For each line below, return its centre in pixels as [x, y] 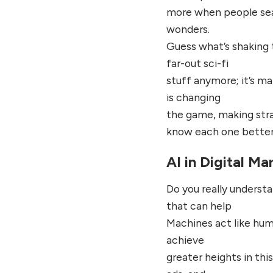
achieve [186, 240]
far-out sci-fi [198, 63]
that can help [199, 206]
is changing [194, 97]
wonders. [188, 29]
